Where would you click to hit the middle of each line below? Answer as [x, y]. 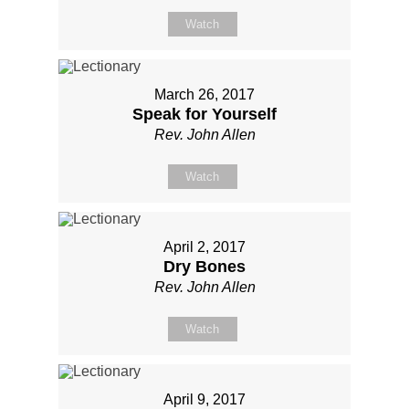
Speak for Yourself [204, 114]
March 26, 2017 [204, 94]
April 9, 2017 [204, 399]
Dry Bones [204, 266]
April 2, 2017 [204, 246]
